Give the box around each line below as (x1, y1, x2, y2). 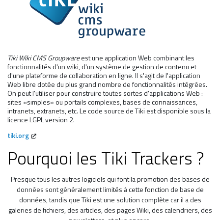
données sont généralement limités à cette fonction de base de (16, 184, 204, 195)
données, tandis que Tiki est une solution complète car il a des (19, 194, 201, 205)
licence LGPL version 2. (7, 114, 75, 125)
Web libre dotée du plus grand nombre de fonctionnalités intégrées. (7, 79, 207, 90)
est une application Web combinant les (80, 53, 194, 63)
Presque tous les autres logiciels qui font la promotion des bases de (10, 174, 210, 185)
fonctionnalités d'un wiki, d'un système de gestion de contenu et (7, 61, 196, 72)
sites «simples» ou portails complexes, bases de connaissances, (7, 97, 197, 108)
